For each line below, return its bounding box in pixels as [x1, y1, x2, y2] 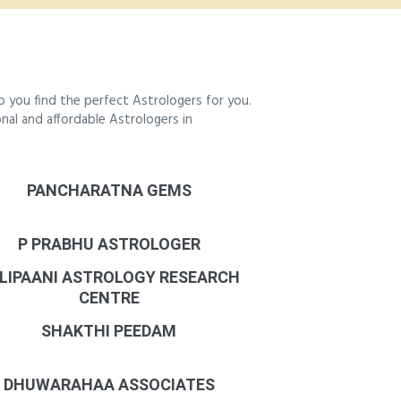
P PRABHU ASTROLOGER [17, 235, 200, 253]
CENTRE [78, 288, 140, 307]
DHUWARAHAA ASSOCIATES [3, 375, 215, 394]
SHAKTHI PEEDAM [41, 321, 177, 340]
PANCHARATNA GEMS [26, 181, 192, 200]
